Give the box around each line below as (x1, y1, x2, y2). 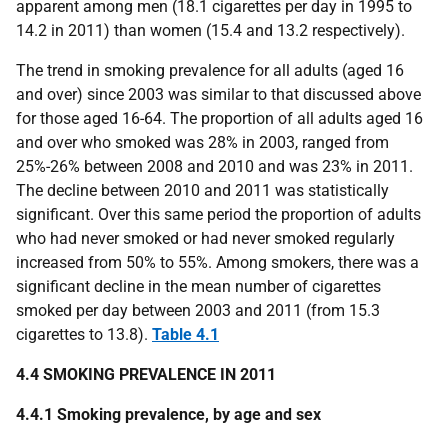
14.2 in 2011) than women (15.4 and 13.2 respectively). (16, 21, 405, 40)
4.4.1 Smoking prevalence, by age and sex (16, 405, 321, 424)
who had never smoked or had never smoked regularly (16, 229, 395, 248)
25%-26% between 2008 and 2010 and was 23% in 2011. (16, 157, 413, 176)
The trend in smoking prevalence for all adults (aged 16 (16, 61, 404, 80)
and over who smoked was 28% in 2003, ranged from (16, 133, 389, 152)
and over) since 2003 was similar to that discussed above (16, 85, 421, 104)
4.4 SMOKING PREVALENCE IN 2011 (16, 365, 276, 384)
